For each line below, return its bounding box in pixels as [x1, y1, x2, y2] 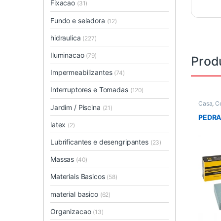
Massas [50, 155, 76, 164]
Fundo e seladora [50, 16, 107, 25]
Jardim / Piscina [50, 103, 103, 111]
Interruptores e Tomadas [50, 85, 130, 94]
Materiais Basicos [50, 172, 107, 181]
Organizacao [50, 207, 93, 216]
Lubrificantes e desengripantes [50, 137, 150, 146]
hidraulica [50, 33, 83, 42]
